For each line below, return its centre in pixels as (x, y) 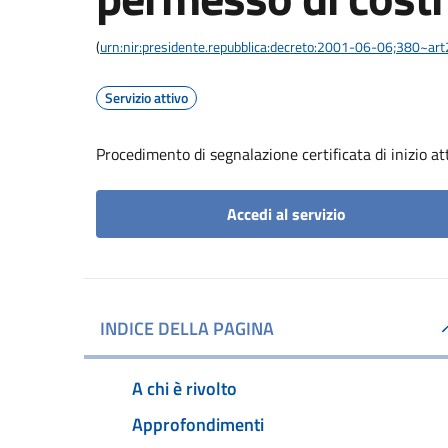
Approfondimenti (198, 424)
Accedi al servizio (286, 214)
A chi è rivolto (184, 388)
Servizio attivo (146, 97)
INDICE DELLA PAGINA (187, 328)
